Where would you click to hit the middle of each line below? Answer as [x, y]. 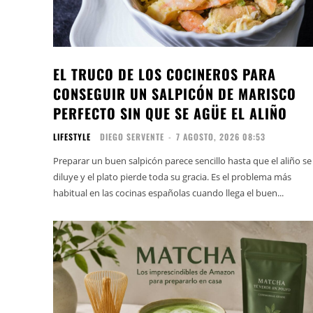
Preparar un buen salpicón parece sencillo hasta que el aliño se [182, 160]
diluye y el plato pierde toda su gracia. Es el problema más [172, 176]
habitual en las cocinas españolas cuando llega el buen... [168, 192]
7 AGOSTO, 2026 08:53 [221, 136]
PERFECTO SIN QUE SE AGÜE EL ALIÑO [170, 113]
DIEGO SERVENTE [132, 136]
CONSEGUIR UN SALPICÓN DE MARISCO [175, 93]
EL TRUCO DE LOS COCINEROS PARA [165, 74]
